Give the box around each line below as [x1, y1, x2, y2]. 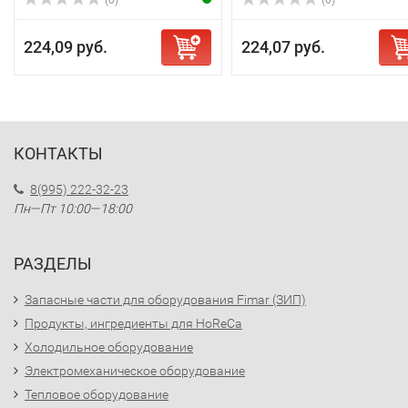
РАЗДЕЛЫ [14, 254, 92, 273]
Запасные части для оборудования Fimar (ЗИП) [25, 292, 306, 307]
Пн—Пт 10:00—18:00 [14, 201, 132, 216]
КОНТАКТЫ [14, 144, 103, 163]
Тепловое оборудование [25, 387, 168, 402]
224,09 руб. [24, 37, 107, 56]
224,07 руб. [240, 37, 325, 56]
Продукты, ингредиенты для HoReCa [25, 316, 242, 331]
